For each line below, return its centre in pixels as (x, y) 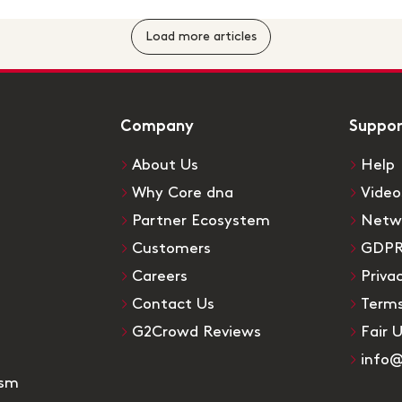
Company (157, 127)
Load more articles (201, 37)
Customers (171, 248)
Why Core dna (183, 192)
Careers (160, 276)
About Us (165, 165)
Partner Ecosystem (201, 220)
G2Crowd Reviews (197, 332)
